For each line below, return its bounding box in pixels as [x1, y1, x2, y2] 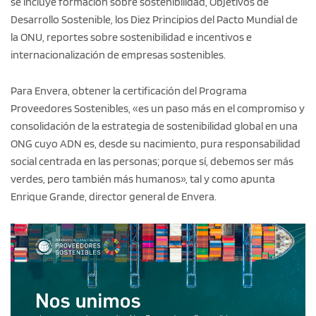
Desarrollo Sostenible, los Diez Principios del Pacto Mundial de [11, 12, 298, 26]
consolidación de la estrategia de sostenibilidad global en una [11, 119, 298, 133]
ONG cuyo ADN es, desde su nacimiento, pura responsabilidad [11, 136, 300, 150]
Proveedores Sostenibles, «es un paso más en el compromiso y [11, 101, 305, 115]
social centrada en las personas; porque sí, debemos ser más [11, 154, 293, 168]
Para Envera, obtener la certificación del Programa [11, 83, 247, 97]
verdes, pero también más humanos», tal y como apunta [11, 171, 275, 186]
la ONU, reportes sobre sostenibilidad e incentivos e [11, 30, 252, 44]
